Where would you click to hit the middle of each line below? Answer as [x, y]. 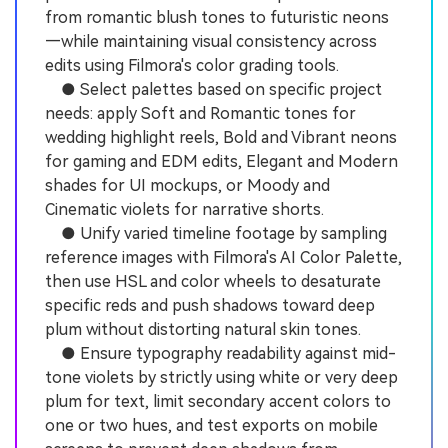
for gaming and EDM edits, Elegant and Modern [221, 162]
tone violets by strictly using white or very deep [221, 378]
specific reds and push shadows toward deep [210, 306]
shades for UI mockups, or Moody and [187, 186]
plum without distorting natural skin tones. [203, 330]
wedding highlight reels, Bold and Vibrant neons [221, 138]
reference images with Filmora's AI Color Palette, [223, 258]
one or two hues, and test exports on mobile [211, 426]
